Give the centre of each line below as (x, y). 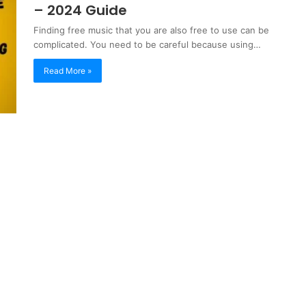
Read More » (68, 71)
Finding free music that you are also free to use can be (151, 30)
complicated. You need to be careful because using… (147, 44)
